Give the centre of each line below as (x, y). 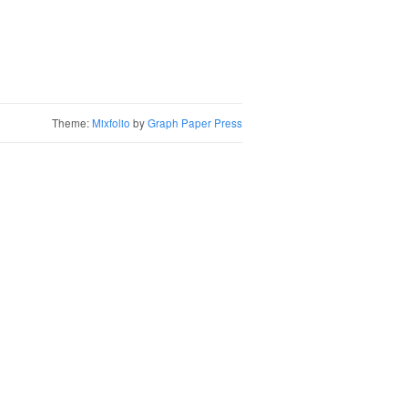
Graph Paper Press (195, 122)
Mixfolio (111, 122)
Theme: (72, 122)
